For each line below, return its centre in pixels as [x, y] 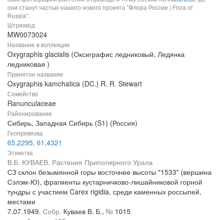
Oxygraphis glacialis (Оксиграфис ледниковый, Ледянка [96, 54]
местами [21, 202]
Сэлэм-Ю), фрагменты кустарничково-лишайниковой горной [105, 182]
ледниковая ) [28, 64]
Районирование [30, 113]
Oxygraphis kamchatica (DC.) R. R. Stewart [75, 84]
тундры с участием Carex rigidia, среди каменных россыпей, [104, 192]
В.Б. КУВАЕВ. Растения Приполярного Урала [80, 162]
